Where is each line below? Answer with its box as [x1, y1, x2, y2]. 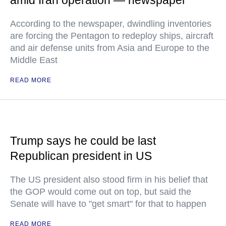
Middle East [10, 55, 58, 65]
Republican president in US [10, 149, 152, 162]
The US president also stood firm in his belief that [10, 175, 208, 185]
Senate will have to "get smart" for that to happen [10, 199, 206, 209]
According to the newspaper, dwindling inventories [10, 19, 211, 29]
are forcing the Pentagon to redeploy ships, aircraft [10, 31, 213, 41]
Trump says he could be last [10, 134, 156, 147]
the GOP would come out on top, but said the [10, 187, 191, 197]
